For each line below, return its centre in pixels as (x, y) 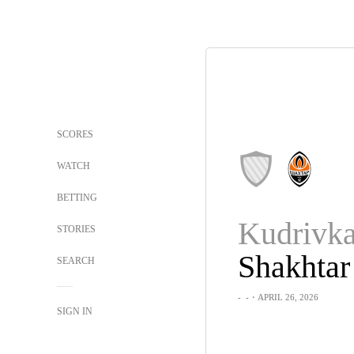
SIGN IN (75, 311)
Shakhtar (294, 267)
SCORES (75, 134)
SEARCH (77, 261)
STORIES (76, 229)
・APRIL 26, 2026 (283, 297)
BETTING (77, 198)
